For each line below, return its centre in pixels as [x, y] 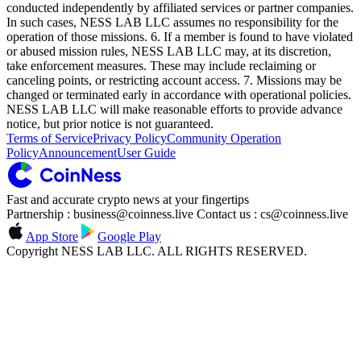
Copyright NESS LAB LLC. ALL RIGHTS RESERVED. [157, 251]
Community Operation [224, 139]
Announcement [78, 153]
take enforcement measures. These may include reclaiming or [161, 66]
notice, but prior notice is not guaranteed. [110, 124]
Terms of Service [50, 139]
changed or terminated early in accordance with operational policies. [179, 95]
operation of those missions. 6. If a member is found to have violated [180, 37]
